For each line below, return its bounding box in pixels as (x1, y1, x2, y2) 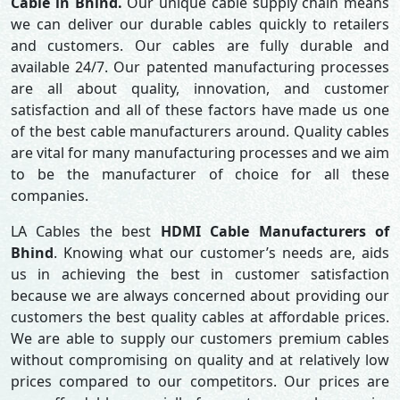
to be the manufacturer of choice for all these (11, 164, 389, 184)
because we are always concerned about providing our (11, 286, 389, 305)
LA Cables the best (11, 221, 161, 241)
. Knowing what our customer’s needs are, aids (54, 243, 389, 262)
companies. (11, 186, 88, 205)
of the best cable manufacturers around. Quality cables (11, 121, 389, 141)
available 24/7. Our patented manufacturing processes (11, 57, 389, 77)
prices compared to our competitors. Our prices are (11, 371, 389, 391)
